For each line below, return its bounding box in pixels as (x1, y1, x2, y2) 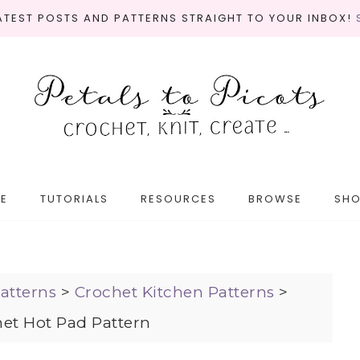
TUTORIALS (39, 191, 108, 207)
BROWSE (247, 191, 302, 207)
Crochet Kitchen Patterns (74, 283, 275, 301)
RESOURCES (140, 191, 216, 207)
